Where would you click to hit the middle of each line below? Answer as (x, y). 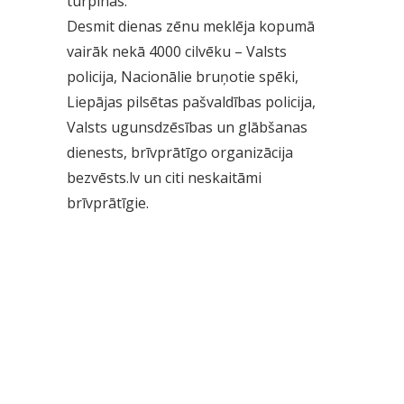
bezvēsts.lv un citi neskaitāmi (164, 178)
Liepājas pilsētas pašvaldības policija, (191, 102)
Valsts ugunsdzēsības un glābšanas (187, 127)
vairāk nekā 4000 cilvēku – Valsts (177, 51)
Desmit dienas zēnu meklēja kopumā (191, 26)
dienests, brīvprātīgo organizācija (180, 152)
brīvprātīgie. (108, 203)
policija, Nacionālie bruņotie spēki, (183, 77)
